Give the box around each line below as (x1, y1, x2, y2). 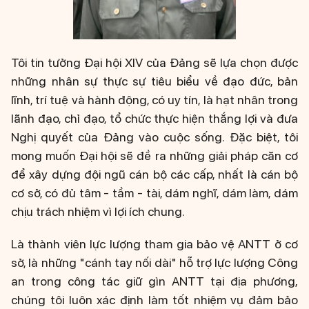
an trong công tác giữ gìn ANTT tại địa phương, (11, 273, 298, 288)
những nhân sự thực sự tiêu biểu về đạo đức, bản (11, 73, 298, 88)
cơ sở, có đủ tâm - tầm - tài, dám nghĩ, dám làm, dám (11, 185, 298, 200)
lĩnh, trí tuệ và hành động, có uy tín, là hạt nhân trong (11, 92, 298, 107)
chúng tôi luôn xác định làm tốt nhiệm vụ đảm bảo (11, 292, 298, 307)
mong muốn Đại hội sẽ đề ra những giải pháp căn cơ (11, 148, 298, 163)
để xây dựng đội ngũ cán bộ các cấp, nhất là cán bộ (11, 166, 298, 181)
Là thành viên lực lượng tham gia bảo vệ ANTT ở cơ (11, 236, 298, 251)
